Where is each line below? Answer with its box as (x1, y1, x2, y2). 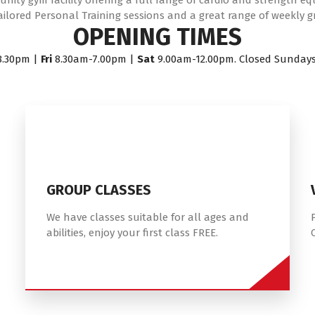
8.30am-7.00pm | (52, 53, 137, 66)
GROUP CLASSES (46, 181, 151, 199)
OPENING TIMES (73, 22, 242, 52)
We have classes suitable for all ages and (46, 211, 249, 224)
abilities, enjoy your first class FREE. (46, 226, 218, 240)
